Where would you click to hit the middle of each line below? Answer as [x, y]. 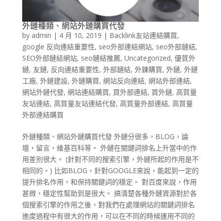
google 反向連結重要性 [58, 47]
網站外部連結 [169, 81]
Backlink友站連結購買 [143, 36]
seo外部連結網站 [125, 47]
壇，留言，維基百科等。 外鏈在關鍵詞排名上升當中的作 [109, 148]
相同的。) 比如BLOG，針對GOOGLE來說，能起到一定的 [110, 171]
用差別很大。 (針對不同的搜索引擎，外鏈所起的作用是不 [110, 159]
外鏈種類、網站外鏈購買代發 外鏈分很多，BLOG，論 [105, 137]
